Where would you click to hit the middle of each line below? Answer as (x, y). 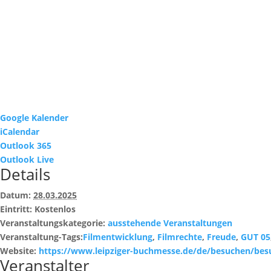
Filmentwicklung (118, 237)
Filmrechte (180, 237)
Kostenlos (55, 209)
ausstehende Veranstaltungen (170, 223)
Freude (221, 237)
